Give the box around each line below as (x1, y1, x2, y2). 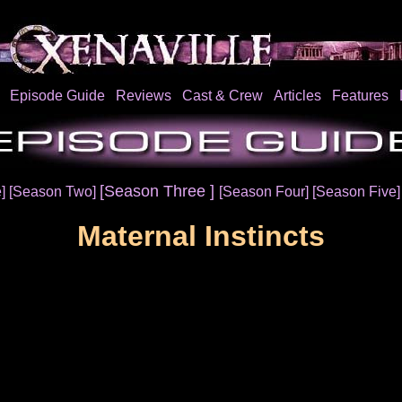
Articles (273, 88, 321, 103)
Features (331, 88, 389, 103)
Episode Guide (9, 88, 105, 103)
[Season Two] (8, 184, 100, 199)
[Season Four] (218, 184, 312, 199)
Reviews (115, 88, 171, 103)
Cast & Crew (181, 88, 263, 103)
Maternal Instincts (77, 220, 325, 253)
